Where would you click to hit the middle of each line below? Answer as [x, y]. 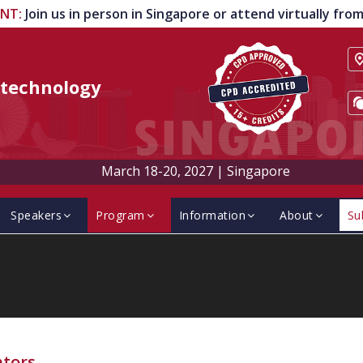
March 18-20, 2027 [158, 171]
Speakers [36, 215]
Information [212, 215]
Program [120, 215]
